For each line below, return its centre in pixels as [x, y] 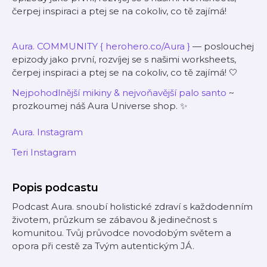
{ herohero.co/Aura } [145, 46]
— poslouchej [223, 46]
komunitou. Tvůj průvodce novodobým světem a [122, 233]
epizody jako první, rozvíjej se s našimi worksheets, [124, 59]
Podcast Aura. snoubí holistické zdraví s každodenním [132, 207]
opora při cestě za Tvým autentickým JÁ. [103, 246]
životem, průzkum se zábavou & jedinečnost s [114, 220]
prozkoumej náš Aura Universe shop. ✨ [100, 106]
